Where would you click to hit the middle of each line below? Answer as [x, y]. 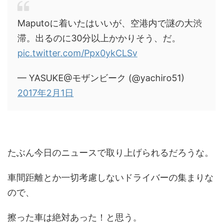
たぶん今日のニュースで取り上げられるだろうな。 [111, 153]
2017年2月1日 [46, 93]
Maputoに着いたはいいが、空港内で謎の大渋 [110, 23]
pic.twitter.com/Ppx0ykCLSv [77, 53]
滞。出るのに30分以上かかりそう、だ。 [99, 38]
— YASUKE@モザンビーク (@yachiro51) [101, 78]
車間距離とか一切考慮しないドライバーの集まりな [111, 177]
